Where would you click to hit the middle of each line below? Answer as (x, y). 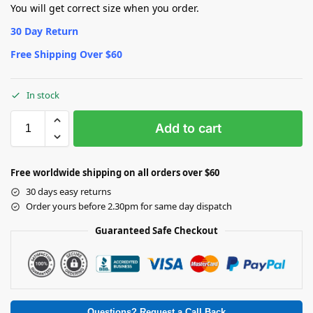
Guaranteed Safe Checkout (156, 231)
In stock (43, 95)
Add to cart (188, 129)
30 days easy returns (68, 192)
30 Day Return (44, 31)
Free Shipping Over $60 (66, 54)
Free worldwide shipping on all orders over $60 (115, 173)
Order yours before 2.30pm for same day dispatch (129, 206)
